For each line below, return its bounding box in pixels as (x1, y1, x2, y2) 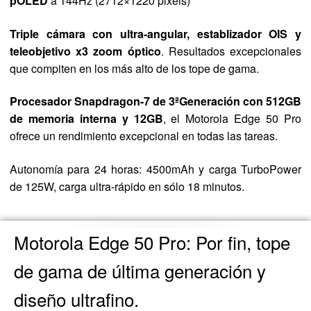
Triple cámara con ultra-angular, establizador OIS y (10, 25, 301, 42)
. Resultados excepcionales (160, 42, 302, 59)
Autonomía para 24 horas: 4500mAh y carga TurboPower (10, 161, 301, 177)
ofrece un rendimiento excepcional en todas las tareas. (10, 128, 278, 144)
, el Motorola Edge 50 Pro (162, 110, 302, 127)
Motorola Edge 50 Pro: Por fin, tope (14, 228, 290, 255)
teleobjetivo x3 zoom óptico (10, 42, 161, 59)
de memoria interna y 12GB (10, 110, 163, 127)
